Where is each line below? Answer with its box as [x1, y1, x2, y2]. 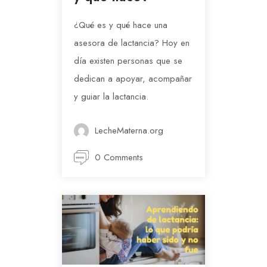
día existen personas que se [74, 54, 182, 67]
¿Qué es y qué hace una [74, 18, 167, 32]
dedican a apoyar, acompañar [74, 72, 192, 85]
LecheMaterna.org [95, 123, 163, 137]
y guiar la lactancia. [74, 89, 148, 103]
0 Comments [95, 150, 143, 164]
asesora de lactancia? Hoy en [74, 36, 190, 49]
